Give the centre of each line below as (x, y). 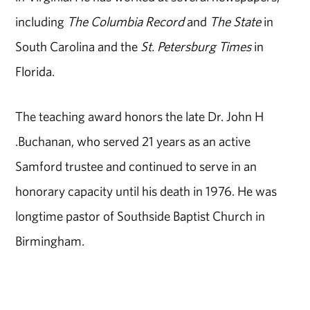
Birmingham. (50, 241)
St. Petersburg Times (196, 47)
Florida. (35, 72)
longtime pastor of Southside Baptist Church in (140, 216)
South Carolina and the (78, 47)
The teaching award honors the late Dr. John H (140, 117)
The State (236, 22)
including (42, 22)
